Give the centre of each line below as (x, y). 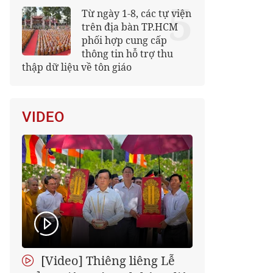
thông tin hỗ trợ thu (127, 54)
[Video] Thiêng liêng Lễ (106, 261)
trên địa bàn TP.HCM (130, 27)
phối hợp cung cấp (124, 40)
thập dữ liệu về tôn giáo (77, 67)
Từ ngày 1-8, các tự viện (136, 13)
